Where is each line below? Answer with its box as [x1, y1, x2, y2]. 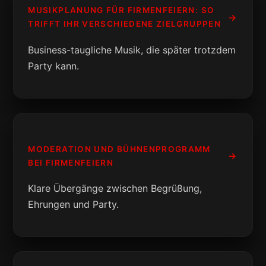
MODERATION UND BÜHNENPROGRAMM [28, 144, 211, 154]
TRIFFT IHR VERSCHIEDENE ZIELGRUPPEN [28, 19, 221, 29]
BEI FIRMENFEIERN [28, 157, 114, 167]
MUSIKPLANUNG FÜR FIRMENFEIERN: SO [28, 5, 215, 15]
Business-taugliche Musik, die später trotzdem [28, 43, 236, 56]
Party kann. [28, 59, 80, 72]
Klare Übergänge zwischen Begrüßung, [28, 182, 202, 195]
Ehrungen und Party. [28, 198, 119, 211]
